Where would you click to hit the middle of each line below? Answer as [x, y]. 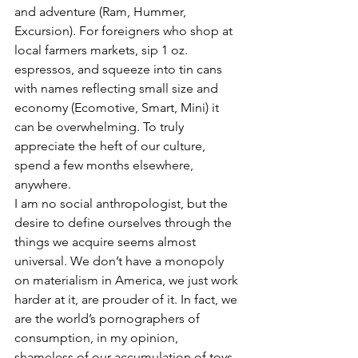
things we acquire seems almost [107, 242]
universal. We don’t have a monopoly [121, 261]
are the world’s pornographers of [109, 318]
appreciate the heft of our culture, [111, 146]
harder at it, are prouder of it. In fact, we [127, 299]
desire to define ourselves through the [125, 223]
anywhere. [43, 184]
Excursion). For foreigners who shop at [125, 31]
